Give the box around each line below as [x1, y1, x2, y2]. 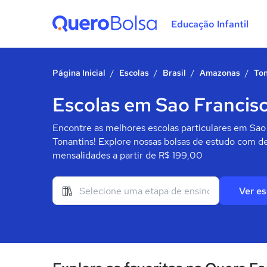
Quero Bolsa [52, 38, 105, 51]
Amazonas [200, 67, 240, 78]
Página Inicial [52, 67, 105, 78]
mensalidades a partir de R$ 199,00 [52, 149, 203, 162]
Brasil [163, 67, 186, 78]
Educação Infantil [170, 17, 249, 30]
